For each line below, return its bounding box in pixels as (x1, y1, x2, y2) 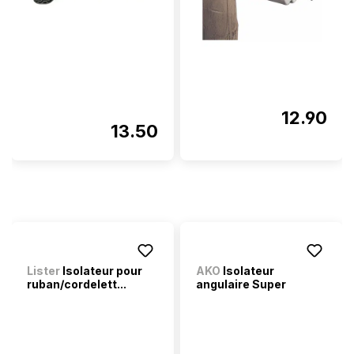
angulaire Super (196, 277, 286, 291)
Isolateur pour (60, 264, 142, 277)
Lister (27, 264, 60, 277)
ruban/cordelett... (27, 277, 126, 291)
